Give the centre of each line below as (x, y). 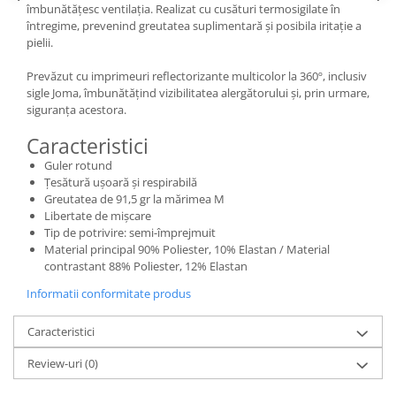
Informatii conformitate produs (109, 293)
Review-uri (56, 363)
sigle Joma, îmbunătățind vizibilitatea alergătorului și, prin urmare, (198, 93)
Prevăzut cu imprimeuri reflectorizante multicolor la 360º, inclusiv (197, 76)
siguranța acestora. (76, 110)
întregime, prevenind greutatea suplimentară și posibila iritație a (194, 26)
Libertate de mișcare (98, 216)
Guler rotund (78, 165)
